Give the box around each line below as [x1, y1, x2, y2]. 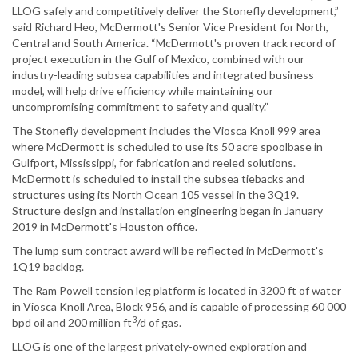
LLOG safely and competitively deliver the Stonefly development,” [12, 4, 339, 18]
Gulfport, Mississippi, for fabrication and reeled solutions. [12, 156, 296, 170]
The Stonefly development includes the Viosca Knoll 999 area [12, 124, 320, 138]
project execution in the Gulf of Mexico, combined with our [12, 52, 304, 66]
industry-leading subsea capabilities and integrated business [12, 68, 314, 82]
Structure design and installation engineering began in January [12, 204, 323, 218]
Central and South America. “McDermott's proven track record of [12, 36, 336, 50]
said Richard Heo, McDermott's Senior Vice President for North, [12, 20, 328, 34]
